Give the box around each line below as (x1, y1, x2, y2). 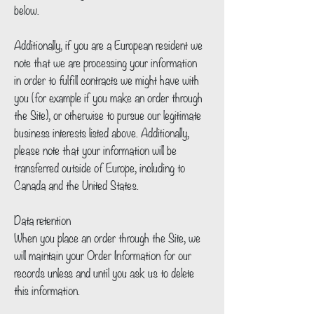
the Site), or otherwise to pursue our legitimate (14, 105, 201, 123)
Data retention (14, 210, 74, 228)
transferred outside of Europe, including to (14, 158, 185, 176)
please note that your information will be (14, 140, 177, 158)
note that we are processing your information (14, 53, 197, 71)
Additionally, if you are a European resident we (14, 35, 203, 53)
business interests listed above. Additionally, (14, 123, 189, 141)
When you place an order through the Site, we (14, 228, 200, 246)
